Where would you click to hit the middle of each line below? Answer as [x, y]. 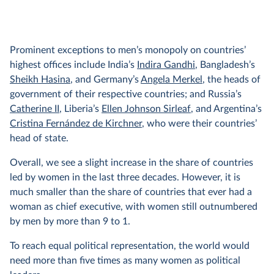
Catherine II [35, 109]
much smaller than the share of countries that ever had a [131, 192]
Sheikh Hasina [40, 79]
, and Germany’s [106, 79]
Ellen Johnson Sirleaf [146, 109]
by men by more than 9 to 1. [70, 221]
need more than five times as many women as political [125, 260]
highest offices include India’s [73, 65]
